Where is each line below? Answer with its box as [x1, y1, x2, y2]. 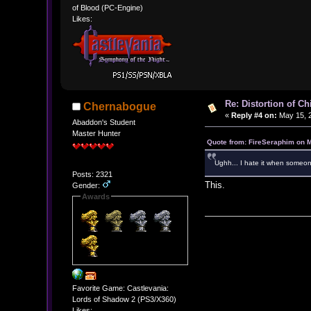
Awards [81, 192, 110, 201]
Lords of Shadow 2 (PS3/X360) [72, 295, 176, 304]
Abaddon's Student [72, 117, 135, 126]
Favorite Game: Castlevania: [72, 284, 169, 293]
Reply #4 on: [230, 111, 277, 120]
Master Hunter [72, 128, 121, 137]
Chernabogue [83, 100, 157, 112]
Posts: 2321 [72, 169, 112, 178]
